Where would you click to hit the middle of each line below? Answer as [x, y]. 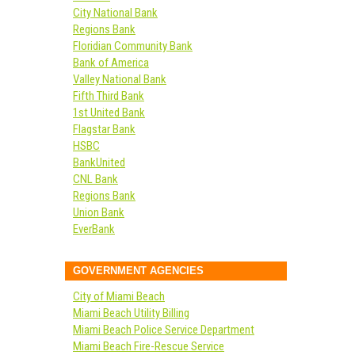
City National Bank [115, 13]
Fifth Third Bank [109, 96]
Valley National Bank [120, 79]
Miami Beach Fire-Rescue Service [149, 346]
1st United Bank [109, 113]
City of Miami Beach [119, 296]
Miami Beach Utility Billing [131, 313]
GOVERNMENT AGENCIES [138, 271]
